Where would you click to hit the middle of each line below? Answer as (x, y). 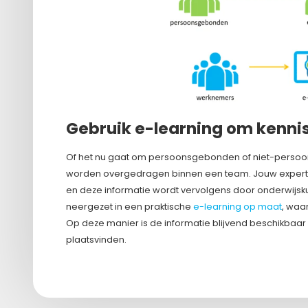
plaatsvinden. (96, 240)
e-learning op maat (238, 207)
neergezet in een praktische (130, 207)
